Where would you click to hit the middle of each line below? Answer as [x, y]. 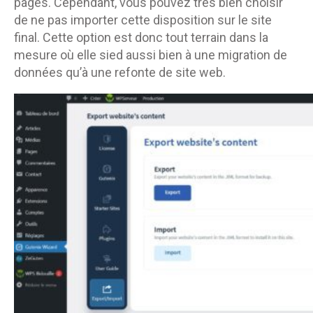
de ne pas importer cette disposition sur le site [143, 20]
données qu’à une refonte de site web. [120, 72]
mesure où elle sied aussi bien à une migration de [151, 54]
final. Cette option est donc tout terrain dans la [141, 37]
